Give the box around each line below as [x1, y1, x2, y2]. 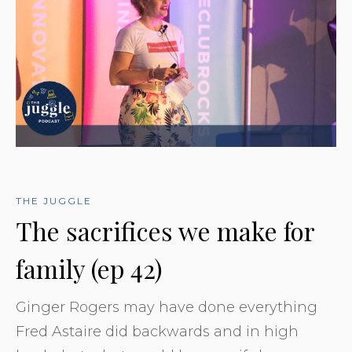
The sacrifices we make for [16, 214, 314, 247]
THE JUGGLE [16, 195, 92, 207]
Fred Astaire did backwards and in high [16, 323, 299, 340]
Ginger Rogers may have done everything [16, 299, 317, 316]
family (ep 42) [16, 251, 163, 285]
